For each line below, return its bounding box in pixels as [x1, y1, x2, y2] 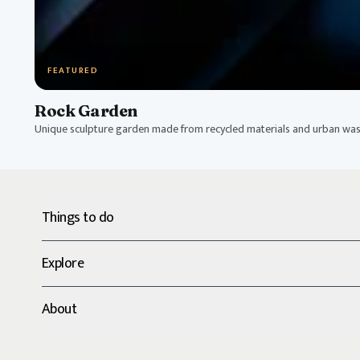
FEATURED [47, 63, 99, 78]
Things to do [42, 206, 114, 230]
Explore [42, 252, 84, 276]
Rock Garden [35, 100, 137, 121]
